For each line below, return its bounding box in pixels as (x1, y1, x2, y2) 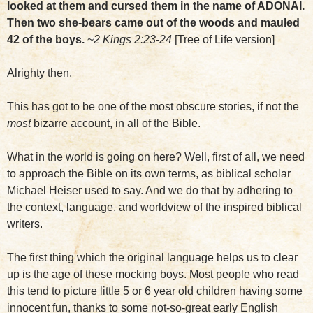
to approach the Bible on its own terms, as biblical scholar (7, 168, 291, 180)
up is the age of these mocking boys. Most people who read (7, 268, 299, 280)
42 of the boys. (7, 34, 85, 45)
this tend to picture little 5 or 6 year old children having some (7, 285, 303, 297)
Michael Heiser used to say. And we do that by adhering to (7, 184, 293, 196)
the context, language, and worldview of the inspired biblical (7, 201, 302, 213)
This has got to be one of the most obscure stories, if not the (7, 101, 299, 112)
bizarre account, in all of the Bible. (31, 117, 201, 129)
